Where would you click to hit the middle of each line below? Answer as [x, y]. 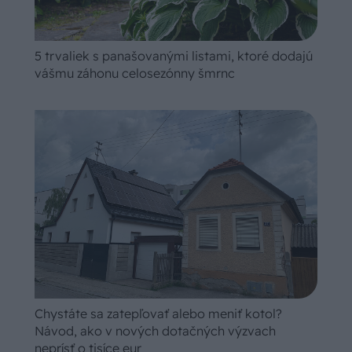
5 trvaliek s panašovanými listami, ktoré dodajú [174, 55]
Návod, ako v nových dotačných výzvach [155, 330]
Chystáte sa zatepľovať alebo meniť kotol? [158, 313]
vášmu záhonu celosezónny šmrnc [135, 73]
